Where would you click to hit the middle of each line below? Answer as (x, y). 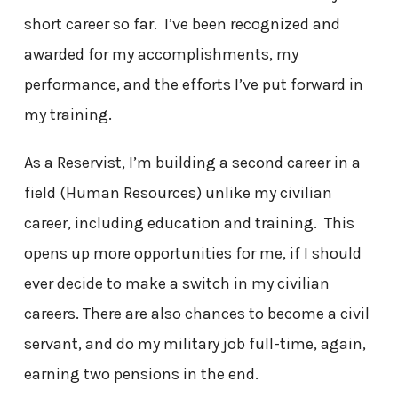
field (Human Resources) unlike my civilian (178, 193)
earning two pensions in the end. (141, 374)
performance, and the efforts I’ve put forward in (193, 85)
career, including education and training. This (189, 223)
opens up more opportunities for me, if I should (192, 254)
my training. (68, 115)
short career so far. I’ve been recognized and (182, 24)
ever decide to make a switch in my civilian (176, 284)
